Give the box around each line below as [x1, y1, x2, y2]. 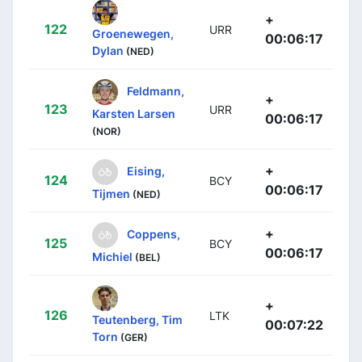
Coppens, [127, 226, 180, 241]
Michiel [92, 249, 133, 263]
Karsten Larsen [92, 106, 175, 120]
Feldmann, [127, 83, 184, 98]
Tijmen [92, 186, 130, 200]
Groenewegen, [92, 26, 174, 40]
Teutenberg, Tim [92, 312, 183, 326]
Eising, [127, 163, 165, 178]
